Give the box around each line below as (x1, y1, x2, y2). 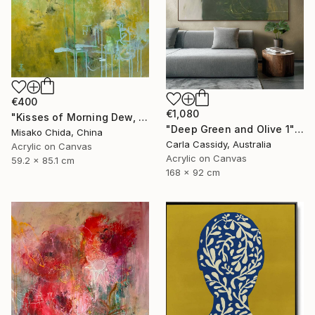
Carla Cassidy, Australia (166, 139, 271, 150)
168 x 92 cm (166, 167, 220, 178)
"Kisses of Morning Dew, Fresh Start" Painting (138, 111, 148, 124)
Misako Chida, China (11, 127, 103, 139)
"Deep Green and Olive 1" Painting (294, 123, 304, 135)
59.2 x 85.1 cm (11, 155, 75, 167)
